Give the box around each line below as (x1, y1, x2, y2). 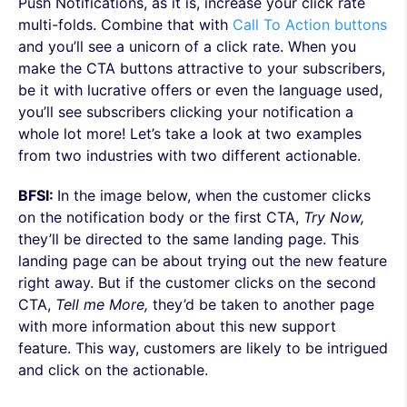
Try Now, (303, 208, 364, 226)
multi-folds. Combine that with (18, 15, 233, 34)
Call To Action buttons (233, 15, 387, 34)
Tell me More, (55, 295, 153, 313)
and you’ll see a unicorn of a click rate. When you (18, 37, 356, 55)
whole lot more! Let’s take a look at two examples (18, 124, 362, 143)
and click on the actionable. (18, 361, 213, 379)
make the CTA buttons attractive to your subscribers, (18, 59, 385, 77)
